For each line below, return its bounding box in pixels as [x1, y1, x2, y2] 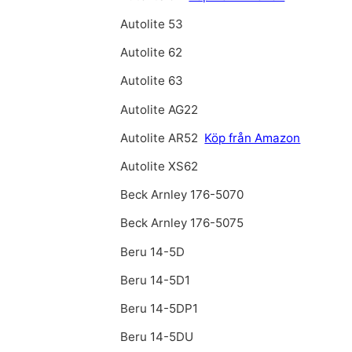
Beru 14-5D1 [120, 272, 191, 288]
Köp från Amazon [204, 130, 301, 145]
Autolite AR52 [120, 130, 202, 145]
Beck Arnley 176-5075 [120, 215, 244, 231]
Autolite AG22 [120, 101, 199, 117]
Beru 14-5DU [120, 329, 194, 345]
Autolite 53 [120, 16, 184, 32]
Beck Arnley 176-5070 [120, 187, 244, 203]
